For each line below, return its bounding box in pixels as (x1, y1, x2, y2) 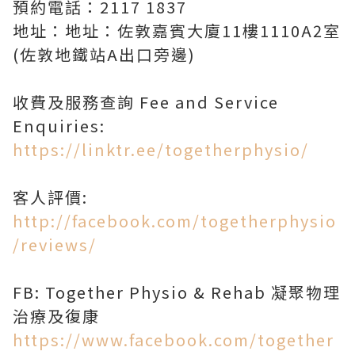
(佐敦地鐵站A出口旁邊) (13, 43, 196, 67)
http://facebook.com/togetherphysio (13, 209, 337, 233)
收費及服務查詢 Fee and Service (13, 90, 279, 114)
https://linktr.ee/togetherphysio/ (13, 138, 309, 162)
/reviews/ (13, 233, 97, 257)
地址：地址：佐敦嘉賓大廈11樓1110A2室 (13, 19, 341, 43)
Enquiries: (13, 114, 105, 138)
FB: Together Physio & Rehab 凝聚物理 (13, 281, 341, 304)
